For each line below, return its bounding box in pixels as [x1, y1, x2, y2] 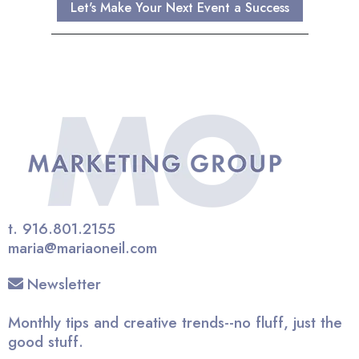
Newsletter [27, 272, 101, 295]
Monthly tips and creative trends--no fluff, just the [8, 311, 342, 333]
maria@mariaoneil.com [8, 236, 157, 259]
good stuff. [8, 330, 83, 353]
